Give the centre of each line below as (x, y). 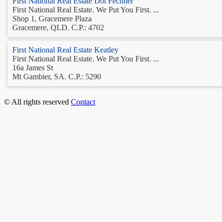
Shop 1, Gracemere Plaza (52, 18)
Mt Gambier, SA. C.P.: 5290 (57, 76)
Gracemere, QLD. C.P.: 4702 (58, 27)
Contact (83, 102)
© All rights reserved (37, 102)
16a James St (33, 67)
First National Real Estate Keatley (65, 50)
